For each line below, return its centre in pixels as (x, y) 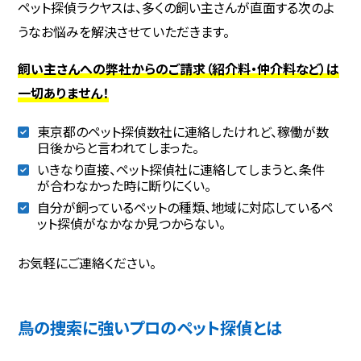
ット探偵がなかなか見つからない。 (132, 223)
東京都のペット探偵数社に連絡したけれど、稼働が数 (183, 131)
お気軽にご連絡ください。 (87, 262)
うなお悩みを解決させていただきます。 (124, 31)
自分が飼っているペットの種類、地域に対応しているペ (185, 207)
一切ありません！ (64, 92)
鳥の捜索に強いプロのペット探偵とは (150, 327)
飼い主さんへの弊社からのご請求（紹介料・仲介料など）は (179, 68)
